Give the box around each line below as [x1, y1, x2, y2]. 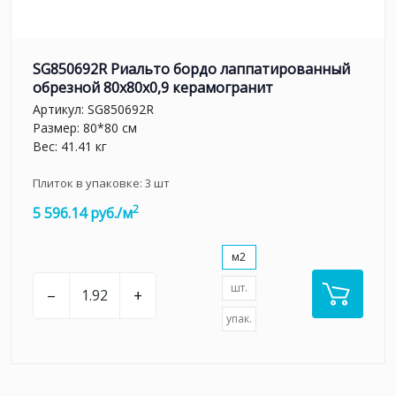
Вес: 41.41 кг [33, 138, 107, 156]
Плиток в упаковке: [33, 175, 145, 192]
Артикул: [33, 101, 88, 118]
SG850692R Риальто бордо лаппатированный [33, 58, 350, 79]
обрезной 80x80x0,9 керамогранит [33, 77, 273, 97]
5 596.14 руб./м [33, 203, 133, 224]
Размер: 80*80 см [33, 119, 137, 137]
